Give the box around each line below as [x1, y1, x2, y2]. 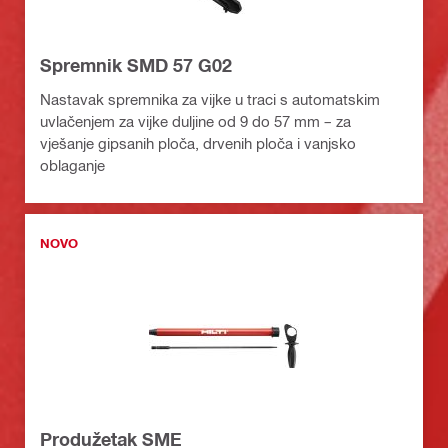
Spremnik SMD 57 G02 [40, 54, 232, 77]
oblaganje [40, 156, 105, 175]
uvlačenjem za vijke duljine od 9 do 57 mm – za [40, 112, 351, 131]
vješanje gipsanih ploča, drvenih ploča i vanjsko [40, 134, 356, 153]
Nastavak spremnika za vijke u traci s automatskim [40, 90, 380, 109]
